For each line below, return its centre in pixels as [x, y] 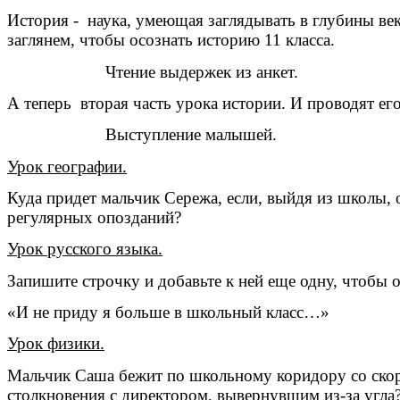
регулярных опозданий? [94, 217]
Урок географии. [67, 166]
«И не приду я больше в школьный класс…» [168, 312]
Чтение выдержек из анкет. [153, 71]
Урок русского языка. [85, 249]
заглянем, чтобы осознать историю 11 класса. [171, 40]
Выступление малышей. [142, 135]
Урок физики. [56, 344]
